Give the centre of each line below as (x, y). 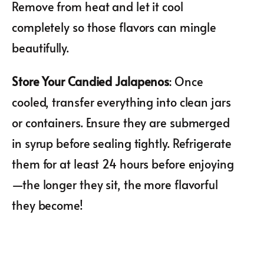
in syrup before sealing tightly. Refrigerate (122, 143)
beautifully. (40, 47)
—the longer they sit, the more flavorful (115, 184)
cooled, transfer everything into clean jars (121, 102)
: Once (186, 81)
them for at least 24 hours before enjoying (123, 164)
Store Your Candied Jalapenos (91, 81)
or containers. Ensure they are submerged (121, 122)
